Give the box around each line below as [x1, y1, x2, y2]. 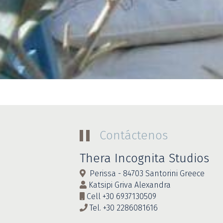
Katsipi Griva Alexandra [86, 180, 171, 190]
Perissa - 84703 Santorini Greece [85, 169, 205, 179]
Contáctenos [99, 128, 168, 143]
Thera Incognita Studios [79, 151, 209, 166]
